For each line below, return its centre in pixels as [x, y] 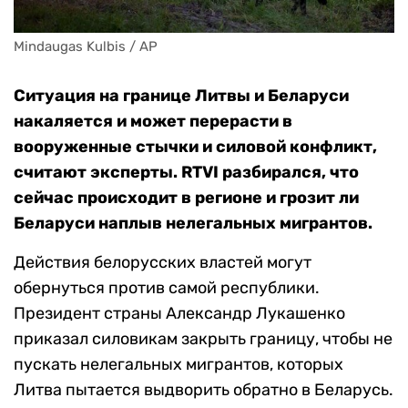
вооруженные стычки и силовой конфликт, [195, 147]
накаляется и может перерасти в [153, 122]
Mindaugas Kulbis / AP [86, 47]
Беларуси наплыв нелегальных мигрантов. [193, 224]
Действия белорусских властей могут [163, 263]
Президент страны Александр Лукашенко [179, 314]
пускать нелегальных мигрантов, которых [178, 365]
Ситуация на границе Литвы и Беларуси [181, 96]
